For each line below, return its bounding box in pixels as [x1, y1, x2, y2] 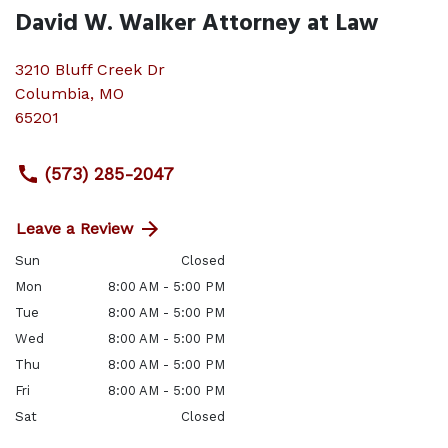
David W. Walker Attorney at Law [15, 5, 378, 43]
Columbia [15, 84, 90, 103]
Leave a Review [16, 219, 133, 238]
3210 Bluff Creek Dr [15, 60, 165, 79]
